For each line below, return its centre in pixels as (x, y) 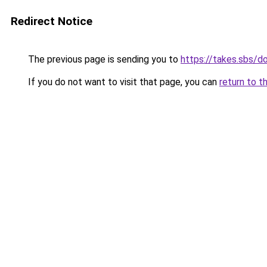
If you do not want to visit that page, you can (122, 82)
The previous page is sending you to (103, 59)
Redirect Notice (52, 21)
